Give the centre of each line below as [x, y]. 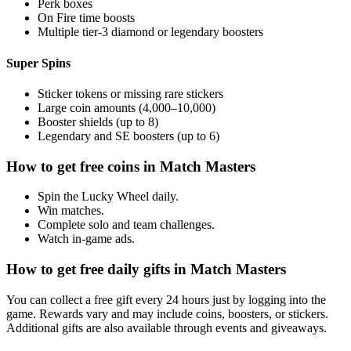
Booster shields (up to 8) [98, 121]
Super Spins [38, 63]
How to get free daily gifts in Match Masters [146, 270]
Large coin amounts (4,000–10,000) [127, 107]
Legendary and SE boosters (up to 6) [128, 136]
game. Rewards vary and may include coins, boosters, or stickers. [167, 313]
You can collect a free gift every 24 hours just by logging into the [166, 299]
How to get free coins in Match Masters [131, 166]
